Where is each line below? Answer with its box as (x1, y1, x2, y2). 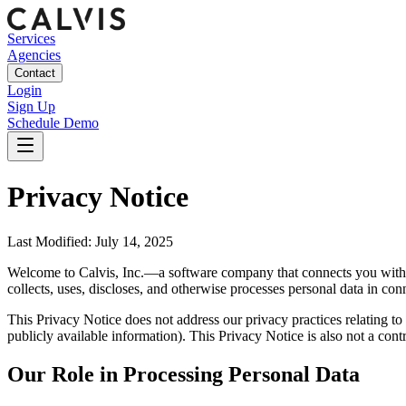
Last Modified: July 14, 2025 (7, 233, 173, 249)
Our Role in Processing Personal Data (7, 362, 360, 386)
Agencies (7, 47, 61, 63)
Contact (14, 66, 55, 80)
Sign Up (7, 99, 55, 114)
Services (7, 31, 55, 46)
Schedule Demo (7, 115, 99, 130)
